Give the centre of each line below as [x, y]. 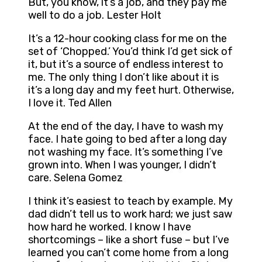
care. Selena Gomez [75, 178]
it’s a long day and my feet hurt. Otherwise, [131, 90]
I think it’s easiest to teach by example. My [130, 201]
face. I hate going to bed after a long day [127, 139]
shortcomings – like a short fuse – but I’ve [129, 240]
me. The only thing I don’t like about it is [123, 77]
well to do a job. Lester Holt [95, 15]
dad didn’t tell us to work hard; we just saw [130, 214]
